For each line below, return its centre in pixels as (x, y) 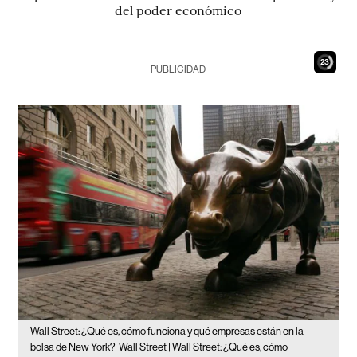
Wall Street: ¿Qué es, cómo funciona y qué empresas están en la (167, 331)
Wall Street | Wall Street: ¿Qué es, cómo (204, 347)
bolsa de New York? (73, 347)
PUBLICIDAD (178, 69)
